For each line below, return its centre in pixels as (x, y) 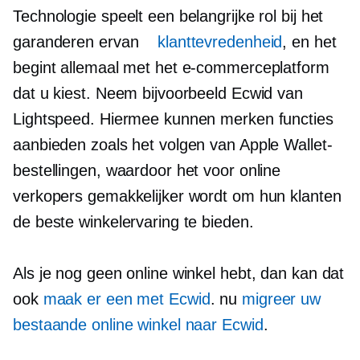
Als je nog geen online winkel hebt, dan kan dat (179, 274)
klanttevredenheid (213, 42)
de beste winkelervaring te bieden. (133, 222)
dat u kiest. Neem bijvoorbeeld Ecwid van (158, 94)
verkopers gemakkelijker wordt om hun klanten (177, 196)
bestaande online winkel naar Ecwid (138, 325)
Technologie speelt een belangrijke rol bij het (168, 16)
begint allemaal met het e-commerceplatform (171, 68)
